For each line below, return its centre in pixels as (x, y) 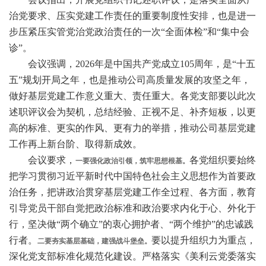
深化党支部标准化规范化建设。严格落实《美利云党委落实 (132, 256)
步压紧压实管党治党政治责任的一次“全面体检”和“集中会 (129, 31)
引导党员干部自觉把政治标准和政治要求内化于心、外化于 (132, 208)
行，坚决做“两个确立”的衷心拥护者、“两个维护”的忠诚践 (131, 224)
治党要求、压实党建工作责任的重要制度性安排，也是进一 (132, 15)
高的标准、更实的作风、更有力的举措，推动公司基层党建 (132, 128)
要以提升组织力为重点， (204, 240)
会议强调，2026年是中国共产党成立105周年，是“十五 (132, 64)
